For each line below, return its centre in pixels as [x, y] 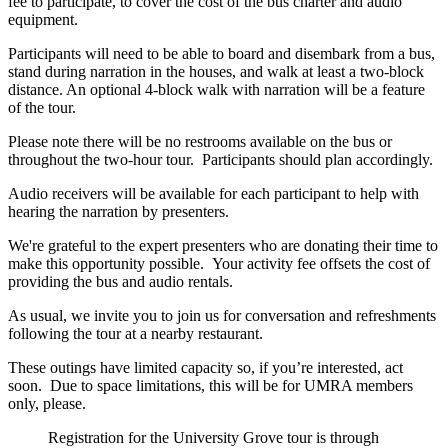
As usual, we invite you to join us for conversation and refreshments [222, 315]
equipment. [43, 19]
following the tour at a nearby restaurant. [135, 333]
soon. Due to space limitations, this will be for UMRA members [210, 385]
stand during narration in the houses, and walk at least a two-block [216, 71]
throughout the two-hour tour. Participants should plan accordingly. [220, 159]
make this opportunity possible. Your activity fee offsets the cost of [219, 263]
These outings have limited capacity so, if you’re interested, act [205, 367]
